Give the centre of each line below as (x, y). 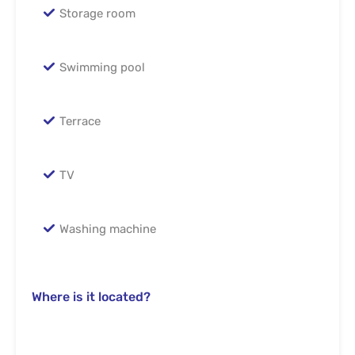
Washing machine (108, 229)
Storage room (97, 13)
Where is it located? (91, 296)
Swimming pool (102, 67)
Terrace (80, 121)
